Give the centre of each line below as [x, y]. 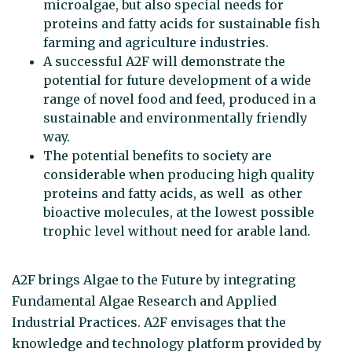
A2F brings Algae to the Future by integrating [154, 279]
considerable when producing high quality [179, 175]
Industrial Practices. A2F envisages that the [149, 322]
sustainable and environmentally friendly [175, 118]
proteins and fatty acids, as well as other [173, 194]
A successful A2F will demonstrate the [164, 62]
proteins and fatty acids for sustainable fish [181, 24]
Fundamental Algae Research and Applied [144, 301]
